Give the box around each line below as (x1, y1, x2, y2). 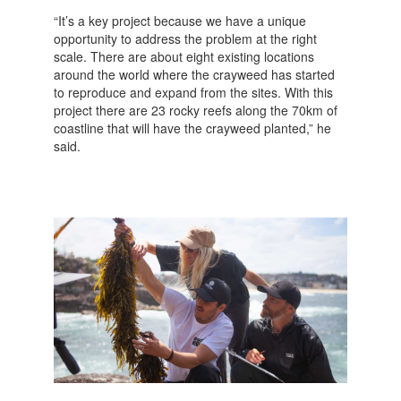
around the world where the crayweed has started (53, 64, 335, 83)
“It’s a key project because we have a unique (53, 11, 306, 30)
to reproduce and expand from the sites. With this (53, 82, 333, 101)
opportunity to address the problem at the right (53, 29, 317, 47)
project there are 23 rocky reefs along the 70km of (53, 100, 337, 119)
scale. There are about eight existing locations (53, 47, 314, 65)
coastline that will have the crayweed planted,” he (53, 118, 331, 137)
